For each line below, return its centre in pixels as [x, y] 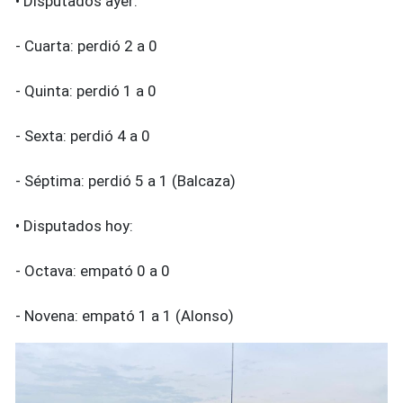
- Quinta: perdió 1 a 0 [86, 91]
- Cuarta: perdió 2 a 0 [86, 46]
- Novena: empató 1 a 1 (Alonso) [125, 316]
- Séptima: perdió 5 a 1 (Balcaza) [125, 181]
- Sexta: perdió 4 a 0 [83, 136]
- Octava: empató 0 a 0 [93, 271]
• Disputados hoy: [74, 226]
